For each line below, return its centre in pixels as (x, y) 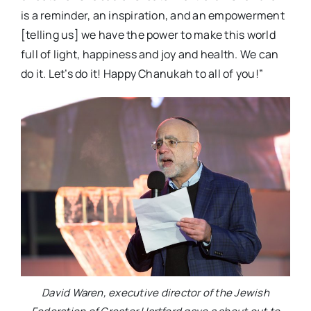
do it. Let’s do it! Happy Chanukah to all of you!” (142, 74)
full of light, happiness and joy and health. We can (150, 54)
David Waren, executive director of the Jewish (155, 293)
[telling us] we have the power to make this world (148, 35)
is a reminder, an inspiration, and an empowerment (152, 16)
